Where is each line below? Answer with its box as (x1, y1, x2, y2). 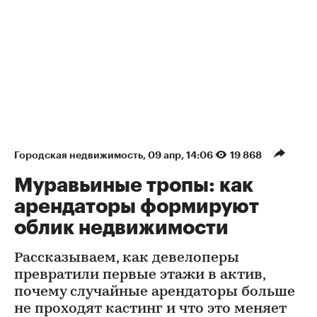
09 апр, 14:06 (148, 150, 215, 161)
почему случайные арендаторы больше (14, 285, 295, 300)
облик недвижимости (14, 218, 229, 238)
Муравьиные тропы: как (14, 175, 253, 196)
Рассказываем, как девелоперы (14, 251, 239, 266)
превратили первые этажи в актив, (14, 268, 265, 283)
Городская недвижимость (14, 150, 143, 161)
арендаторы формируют (14, 197, 259, 217)
